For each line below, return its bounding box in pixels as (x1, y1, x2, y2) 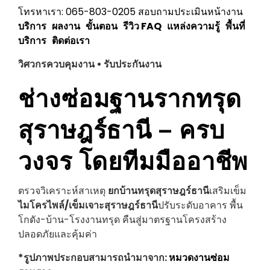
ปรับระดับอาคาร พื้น (158, 198, 243, 212)
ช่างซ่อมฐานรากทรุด (18, 78, 242, 115)
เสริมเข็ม (209, 184, 246, 198)
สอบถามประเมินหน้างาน (138, 5, 243, 19)
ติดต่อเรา (52, 34, 90, 48)
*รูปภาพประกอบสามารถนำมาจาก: (18, 251, 169, 265)
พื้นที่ (225, 19, 245, 33)
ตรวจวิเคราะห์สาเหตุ (18, 184, 108, 198)
